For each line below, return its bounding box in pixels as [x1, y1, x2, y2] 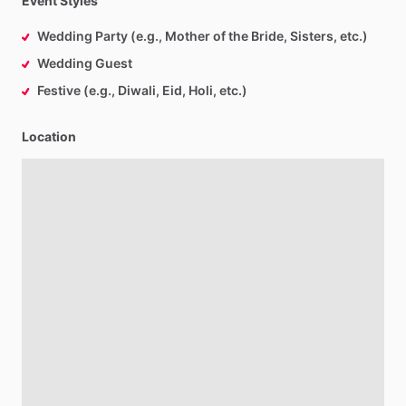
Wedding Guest [37, 55, 132, 71]
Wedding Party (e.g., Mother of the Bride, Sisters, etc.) [37, 28, 368, 43]
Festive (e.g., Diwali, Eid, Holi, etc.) [37, 82, 247, 98]
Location [22, 129, 76, 144]
